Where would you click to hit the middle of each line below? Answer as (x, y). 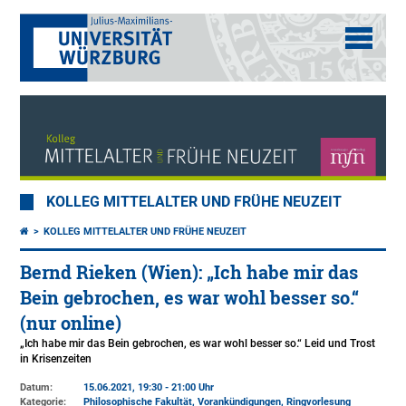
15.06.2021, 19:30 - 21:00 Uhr (149, 388)
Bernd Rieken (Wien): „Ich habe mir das (189, 273)
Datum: (37, 388)
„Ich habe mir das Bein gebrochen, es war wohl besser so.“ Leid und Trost (198, 344)
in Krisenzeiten (56, 359)
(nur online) (71, 324)
